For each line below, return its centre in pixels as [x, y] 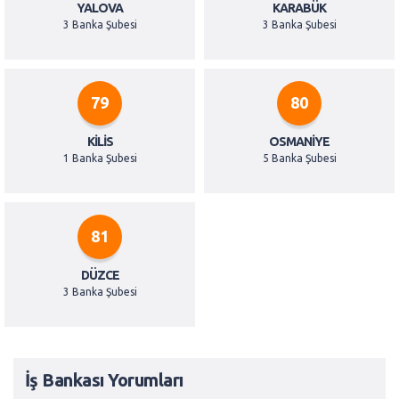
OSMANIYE [299, 142]
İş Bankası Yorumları [104, 379]
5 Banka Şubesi [299, 159]
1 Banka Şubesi [100, 159]
